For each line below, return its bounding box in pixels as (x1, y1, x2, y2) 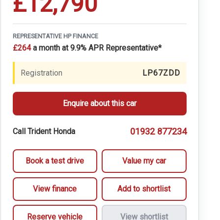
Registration (21, 68, 63, 78)
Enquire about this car (62, 99, 137, 109)
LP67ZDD (142, 68, 180, 78)
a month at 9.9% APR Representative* (30, 43, 162, 53)
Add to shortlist (117, 184, 171, 194)
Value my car (122, 156, 166, 166)
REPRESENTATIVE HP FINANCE (12, 32, 98, 40)
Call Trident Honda (12, 126, 75, 136)
